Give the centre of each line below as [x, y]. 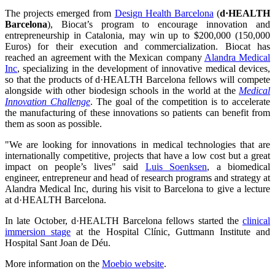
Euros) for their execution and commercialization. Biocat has [137, 47]
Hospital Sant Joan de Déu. [58, 243]
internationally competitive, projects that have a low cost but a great [137, 156]
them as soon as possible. [53, 124]
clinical [256, 221]
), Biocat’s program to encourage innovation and [159, 25]
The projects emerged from [60, 14]
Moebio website [133, 264]
